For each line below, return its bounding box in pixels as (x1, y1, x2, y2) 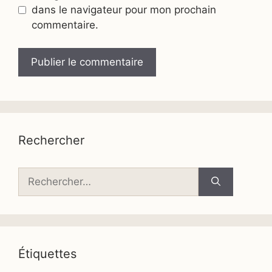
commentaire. (31, 18, 98, 31)
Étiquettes (18, 246, 76, 261)
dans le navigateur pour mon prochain (31, 3, 216, 16)
